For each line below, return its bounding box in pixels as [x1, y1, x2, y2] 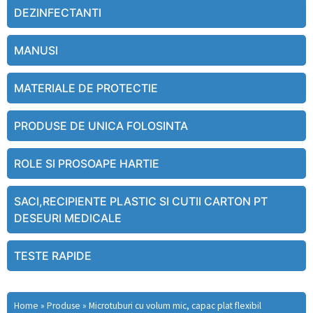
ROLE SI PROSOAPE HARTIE [14, 156, 159, 171]
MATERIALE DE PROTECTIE [14, 81, 158, 96]
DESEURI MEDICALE [14, 211, 122, 226]
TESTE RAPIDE [14, 249, 92, 263]
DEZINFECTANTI [14, 6, 101, 20]
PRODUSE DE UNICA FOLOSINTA [14, 119, 188, 133]
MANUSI [14, 43, 58, 58]
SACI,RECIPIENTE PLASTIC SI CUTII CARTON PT [14, 194, 268, 209]
